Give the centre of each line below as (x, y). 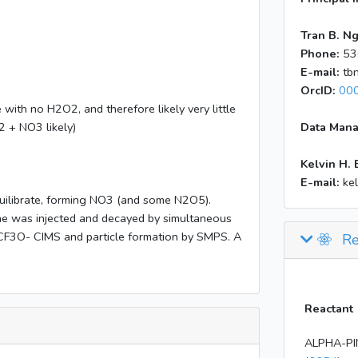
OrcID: (320, 90)
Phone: (322, 54)
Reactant (328, 308)
